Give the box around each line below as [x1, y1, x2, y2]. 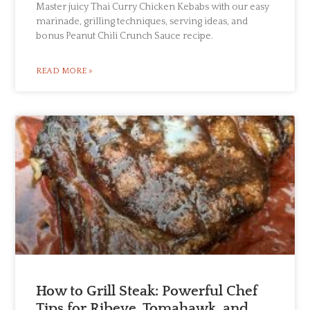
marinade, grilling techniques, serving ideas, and [36, 15, 248, 27]
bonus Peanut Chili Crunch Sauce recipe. [36, 30, 214, 42]
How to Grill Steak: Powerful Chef [36, 283, 258, 300]
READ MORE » [36, 66, 93, 75]
